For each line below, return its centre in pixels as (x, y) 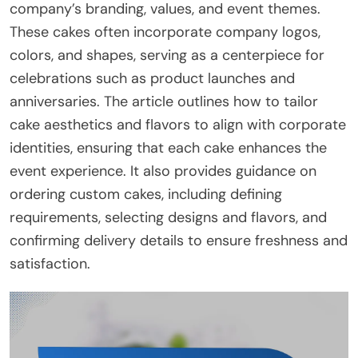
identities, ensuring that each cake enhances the (168, 147)
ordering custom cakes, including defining (146, 194)
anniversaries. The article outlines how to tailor (164, 101)
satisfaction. (50, 263)
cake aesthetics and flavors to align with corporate (178, 124)
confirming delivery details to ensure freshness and (179, 240)
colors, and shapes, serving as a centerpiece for (167, 55)
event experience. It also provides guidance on (163, 171)
